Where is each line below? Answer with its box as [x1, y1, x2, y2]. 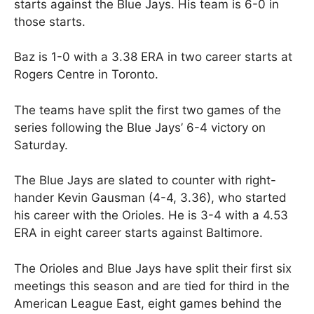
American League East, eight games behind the [14, 296, 282, 310]
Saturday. [14, 137, 68, 152]
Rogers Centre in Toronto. [14, 67, 158, 82]
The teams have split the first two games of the [14, 102, 281, 117]
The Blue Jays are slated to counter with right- [14, 173, 276, 188]
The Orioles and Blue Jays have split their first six [14, 261, 292, 275]
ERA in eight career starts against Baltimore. [14, 226, 263, 240]
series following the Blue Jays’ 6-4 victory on [14, 120, 266, 135]
